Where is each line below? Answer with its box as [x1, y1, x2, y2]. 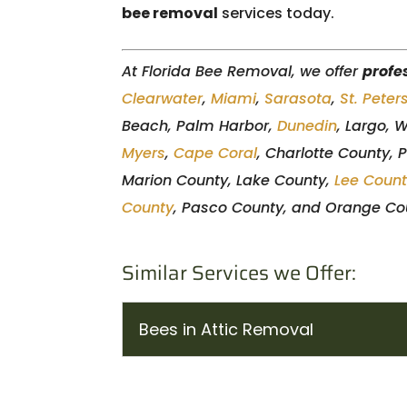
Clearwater [122, 88, 203, 109]
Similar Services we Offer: [122, 257, 357, 289]
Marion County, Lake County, [122, 170, 335, 191]
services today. [218, 3, 335, 24]
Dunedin [277, 115, 338, 136]
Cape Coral [174, 143, 258, 164]
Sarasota [264, 88, 333, 109]
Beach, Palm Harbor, [122, 115, 278, 136]
